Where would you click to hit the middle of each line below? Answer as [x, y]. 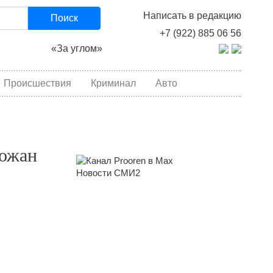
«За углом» [77, 48]
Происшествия [37, 83]
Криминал [113, 83]
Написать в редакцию [192, 16]
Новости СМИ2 [108, 173]
